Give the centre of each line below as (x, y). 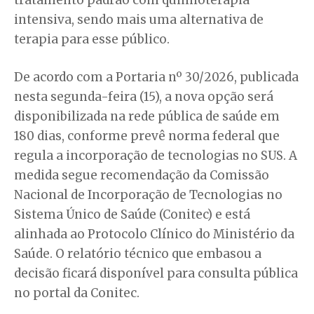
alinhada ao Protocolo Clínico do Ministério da (154, 234)
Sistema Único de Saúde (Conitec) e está (132, 214)
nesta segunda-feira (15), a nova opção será (144, 96)
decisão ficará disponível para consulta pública (156, 273)
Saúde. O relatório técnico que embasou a (138, 253)
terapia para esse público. (92, 39)
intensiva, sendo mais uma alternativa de (139, 19)
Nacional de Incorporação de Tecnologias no (148, 194)
